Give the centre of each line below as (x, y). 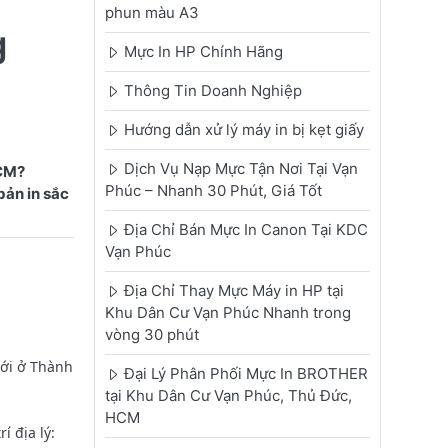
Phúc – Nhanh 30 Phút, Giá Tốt (213, 191)
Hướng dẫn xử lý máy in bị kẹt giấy (243, 130)
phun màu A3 (151, 13)
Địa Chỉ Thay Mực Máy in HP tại (233, 291)
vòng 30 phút (151, 335)
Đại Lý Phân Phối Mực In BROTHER (245, 374)
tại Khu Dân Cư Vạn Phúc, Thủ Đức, (228, 396)
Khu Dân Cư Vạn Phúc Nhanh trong (227, 313)
